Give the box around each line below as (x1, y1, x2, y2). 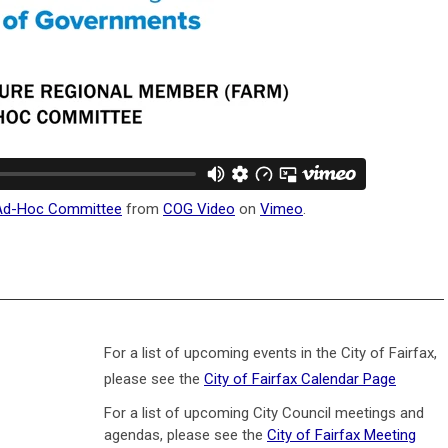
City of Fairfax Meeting (267, 425, 416, 444)
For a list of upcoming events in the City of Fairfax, (104, 343, 437, 362)
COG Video (163, 199, 235, 218)
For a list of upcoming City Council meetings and (104, 403, 424, 422)
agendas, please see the (104, 425, 267, 444)
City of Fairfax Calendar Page (204, 369, 396, 388)
